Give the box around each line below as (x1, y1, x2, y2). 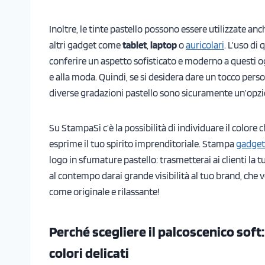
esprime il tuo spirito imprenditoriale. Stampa (49, 137, 236, 150)
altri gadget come (49, 38, 122, 51)
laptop (150, 38, 179, 51)
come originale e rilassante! (49, 185, 160, 198)
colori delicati (49, 244, 129, 261)
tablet (122, 38, 147, 51)
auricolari (186, 38, 224, 51)
